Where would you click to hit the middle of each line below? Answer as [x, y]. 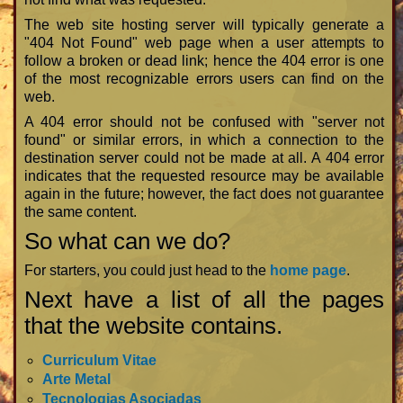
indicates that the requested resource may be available [204, 176]
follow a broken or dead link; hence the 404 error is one [204, 61]
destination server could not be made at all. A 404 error [204, 158]
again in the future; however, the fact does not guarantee [204, 194]
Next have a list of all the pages [204, 300]
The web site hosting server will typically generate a [204, 25]
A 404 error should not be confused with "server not [204, 122]
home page [308, 271]
